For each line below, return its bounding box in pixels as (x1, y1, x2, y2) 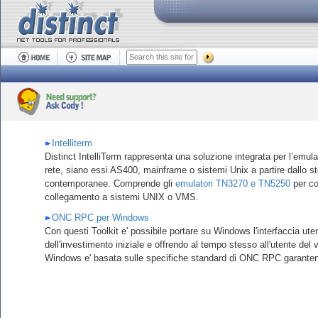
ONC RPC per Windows (51, 212, 149, 223)
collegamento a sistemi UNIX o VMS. (44, 192, 199, 202)
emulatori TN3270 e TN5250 (175, 178, 290, 189)
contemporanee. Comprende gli (44, 178, 175, 189)
